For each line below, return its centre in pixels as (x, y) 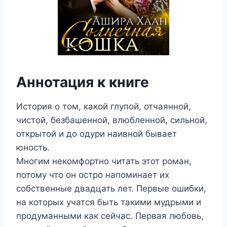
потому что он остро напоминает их (93, 175)
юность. (33, 147)
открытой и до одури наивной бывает (97, 134)
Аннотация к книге (83, 82)
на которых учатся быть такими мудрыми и (109, 202)
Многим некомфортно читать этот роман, (104, 161)
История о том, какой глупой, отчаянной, (104, 106)
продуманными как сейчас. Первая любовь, (110, 216)
